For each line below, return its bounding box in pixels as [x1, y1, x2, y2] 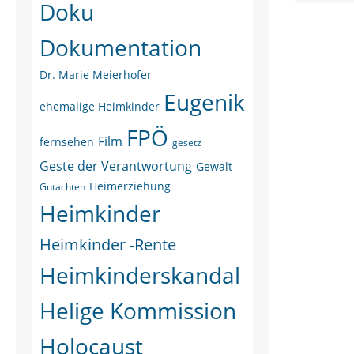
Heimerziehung [89, 179, 171, 194]
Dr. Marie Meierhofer [40, 67, 152, 82]
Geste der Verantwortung [40, 157, 192, 175]
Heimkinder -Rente [40, 234, 176, 255]
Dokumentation [40, 32, 201, 62]
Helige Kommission [40, 296, 236, 326]
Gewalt [196, 159, 232, 174]
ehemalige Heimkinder [40, 99, 160, 114]
